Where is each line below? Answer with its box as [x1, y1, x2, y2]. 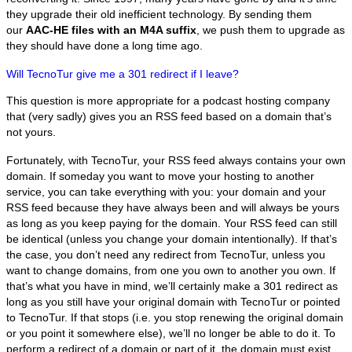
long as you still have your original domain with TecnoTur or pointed [6, 295, 340, 309]
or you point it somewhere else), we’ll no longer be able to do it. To [6, 327, 335, 340]
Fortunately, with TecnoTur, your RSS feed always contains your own [6, 154, 346, 167]
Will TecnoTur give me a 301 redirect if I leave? [6, 68, 239, 81]
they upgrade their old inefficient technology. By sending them [6, 8, 312, 21]
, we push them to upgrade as [196, 24, 345, 37]
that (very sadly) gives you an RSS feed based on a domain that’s [6, 110, 332, 123]
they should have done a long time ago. [6, 39, 203, 53]
